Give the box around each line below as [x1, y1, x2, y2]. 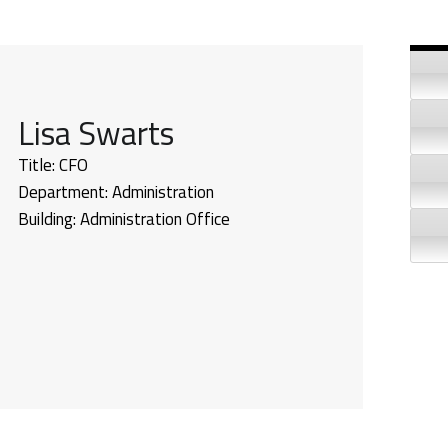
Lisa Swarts [17, 107, 174, 158]
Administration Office [79, 205, 230, 232]
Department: [17, 178, 112, 205]
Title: [17, 151, 59, 178]
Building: [17, 205, 80, 232]
